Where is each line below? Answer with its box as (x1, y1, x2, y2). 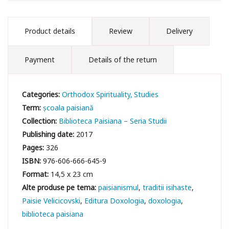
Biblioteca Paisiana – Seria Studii (59, 116, 167, 126)
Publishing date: (22, 129, 77, 139)
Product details (25, 26, 75, 36)
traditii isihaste (143, 182, 192, 192)
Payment (25, 54, 55, 64)
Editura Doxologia (84, 195, 145, 205)
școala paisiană (43, 102, 94, 112)
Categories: (22, 89, 62, 99)
